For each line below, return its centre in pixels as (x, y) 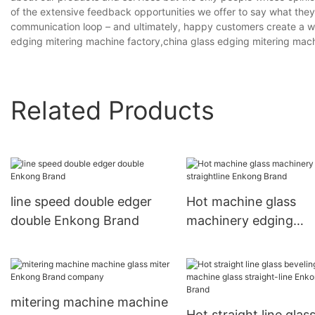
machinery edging (239, 221)
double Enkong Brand (75, 221)
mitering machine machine (89, 302)
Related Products (112, 110)
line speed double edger (81, 202)
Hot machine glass (241, 202)
